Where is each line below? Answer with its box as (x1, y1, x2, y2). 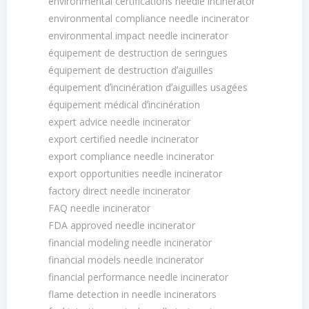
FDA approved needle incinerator (48, 219, 195, 232)
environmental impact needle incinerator (48, 29, 228, 42)
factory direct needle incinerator (48, 184, 190, 197)
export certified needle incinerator (48, 132, 199, 146)
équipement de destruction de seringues (48, 46, 228, 59)
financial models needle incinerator (48, 253, 203, 266)
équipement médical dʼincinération (48, 98, 200, 111)
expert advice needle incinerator (48, 115, 190, 128)
